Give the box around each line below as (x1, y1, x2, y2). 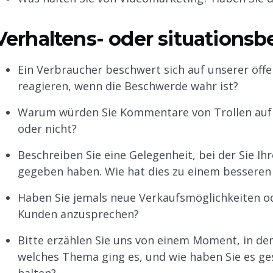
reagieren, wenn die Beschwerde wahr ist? (17, 79, 238, 94)
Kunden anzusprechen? (17, 207, 139, 222)
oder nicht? (17, 121, 77, 136)
